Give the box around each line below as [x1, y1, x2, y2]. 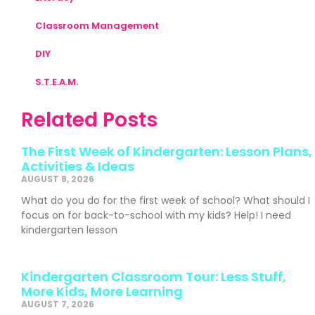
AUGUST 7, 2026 [21, 297, 94, 310]
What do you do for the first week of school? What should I [21, 193, 310, 207]
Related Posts [21, 105, 157, 134]
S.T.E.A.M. [35, 75, 78, 89]
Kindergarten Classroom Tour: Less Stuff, [21, 267, 286, 285]
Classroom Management [35, 18, 159, 32]
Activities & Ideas [21, 157, 134, 175]
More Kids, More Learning [21, 282, 183, 300]
